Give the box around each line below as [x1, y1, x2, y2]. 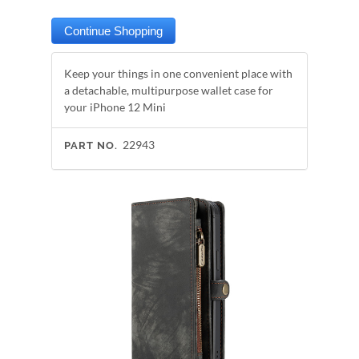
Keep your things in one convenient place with [64, 67, 292, 80]
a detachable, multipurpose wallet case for [64, 83, 273, 97]
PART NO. [64, 139, 118, 151]
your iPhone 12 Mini [64, 100, 166, 114]
